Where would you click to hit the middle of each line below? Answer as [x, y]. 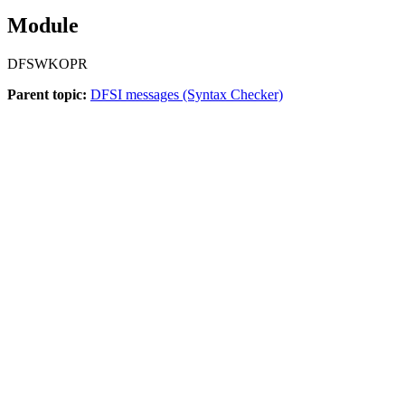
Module [43, 26]
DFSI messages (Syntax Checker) [187, 95]
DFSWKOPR [47, 64]
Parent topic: [47, 95]
